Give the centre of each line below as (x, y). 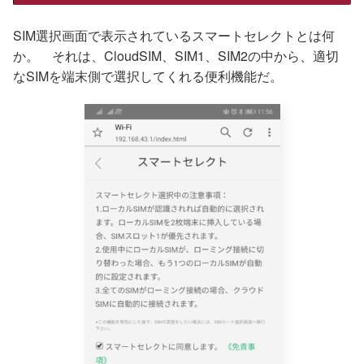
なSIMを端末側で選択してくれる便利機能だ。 (148, 76)
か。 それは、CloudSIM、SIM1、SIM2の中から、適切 (176, 55)
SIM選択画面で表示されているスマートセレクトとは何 (174, 35)
